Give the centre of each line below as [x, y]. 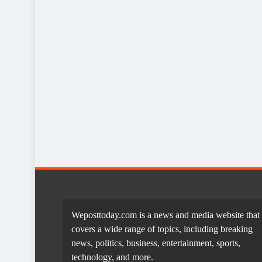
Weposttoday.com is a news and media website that [166, 215]
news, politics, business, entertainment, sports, [156, 243]
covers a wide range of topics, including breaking [162, 229]
